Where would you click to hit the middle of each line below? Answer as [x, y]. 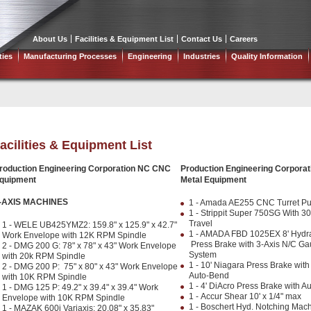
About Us [50, 39]
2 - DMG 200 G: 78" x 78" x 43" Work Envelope [89, 246]
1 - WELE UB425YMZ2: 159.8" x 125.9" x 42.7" [90, 225]
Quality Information [267, 56]
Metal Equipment [213, 180]
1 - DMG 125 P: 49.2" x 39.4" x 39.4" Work [80, 287]
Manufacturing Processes [70, 56]
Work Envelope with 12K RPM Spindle [74, 235]
